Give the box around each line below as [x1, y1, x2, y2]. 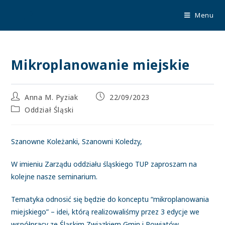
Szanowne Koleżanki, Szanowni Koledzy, [11, 137, 143, 146]
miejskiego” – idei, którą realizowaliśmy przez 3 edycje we [11, 207, 200, 216]
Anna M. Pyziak [25, 92, 78, 102]
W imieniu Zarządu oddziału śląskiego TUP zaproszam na [11, 159, 197, 169]
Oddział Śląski [25, 105, 74, 115]
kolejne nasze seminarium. [11, 172, 98, 181]
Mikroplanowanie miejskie [11, 56, 190, 74]
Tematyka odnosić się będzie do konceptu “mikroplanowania [11, 194, 209, 204]
